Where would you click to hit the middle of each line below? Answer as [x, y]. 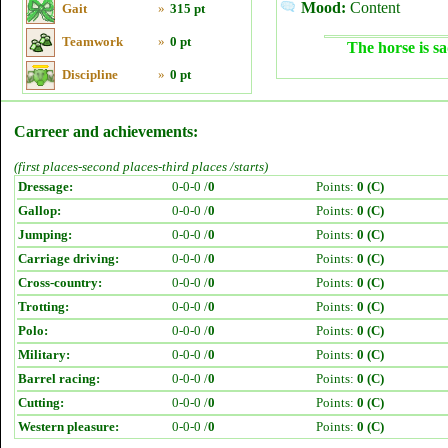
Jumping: [45, 234]
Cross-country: [60, 282]
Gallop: [39, 210]
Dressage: [45, 186]
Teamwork [92, 41]
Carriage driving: [68, 258]
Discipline [90, 74]
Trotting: [43, 306]
